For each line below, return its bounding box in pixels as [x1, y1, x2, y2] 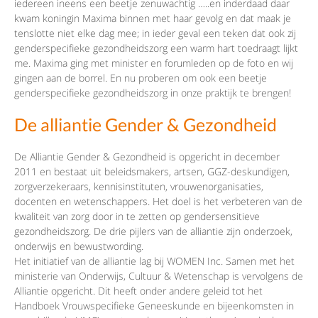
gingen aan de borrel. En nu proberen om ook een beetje [14, 71, 267, 85]
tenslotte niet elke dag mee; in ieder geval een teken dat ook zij [14, 26, 296, 40]
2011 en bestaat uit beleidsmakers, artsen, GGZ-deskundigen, [14, 165, 290, 179]
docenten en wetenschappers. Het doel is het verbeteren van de [14, 194, 302, 209]
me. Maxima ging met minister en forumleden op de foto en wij [14, 56, 293, 70]
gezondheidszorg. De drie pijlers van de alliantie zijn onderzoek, [14, 224, 292, 238]
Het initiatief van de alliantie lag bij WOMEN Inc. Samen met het [14, 254, 295, 268]
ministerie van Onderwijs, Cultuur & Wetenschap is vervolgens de [14, 269, 303, 283]
